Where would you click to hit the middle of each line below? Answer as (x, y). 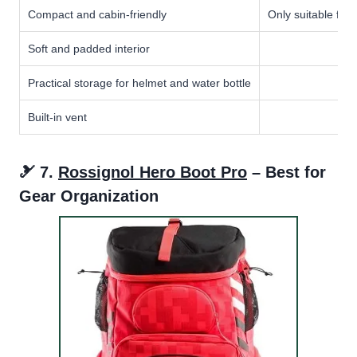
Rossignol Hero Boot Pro (153, 172)
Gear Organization (89, 196)
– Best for (286, 172)
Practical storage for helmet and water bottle (139, 82)
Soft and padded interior (89, 48)
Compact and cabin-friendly (97, 14)
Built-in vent (57, 117)
